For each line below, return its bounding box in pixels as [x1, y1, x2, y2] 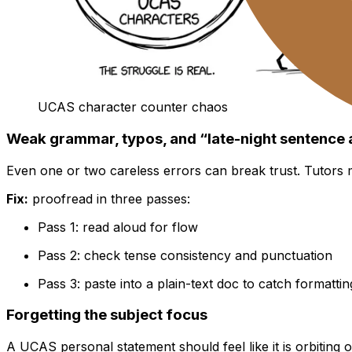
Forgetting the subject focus [6, 306, 207, 324]
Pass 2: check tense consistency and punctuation [38, 247, 332, 263]
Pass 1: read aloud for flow [38, 218, 198, 235]
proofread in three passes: [28, 190, 190, 207]
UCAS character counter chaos [38, 99, 228, 115]
